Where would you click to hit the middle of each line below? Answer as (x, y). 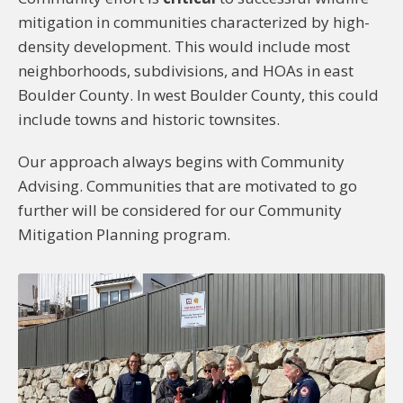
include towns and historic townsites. (149, 119)
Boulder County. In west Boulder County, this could (198, 95)
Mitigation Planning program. (124, 234)
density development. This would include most (184, 46)
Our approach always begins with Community (181, 161)
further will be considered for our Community (180, 210)
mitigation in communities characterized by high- (194, 22)
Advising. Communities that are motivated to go (188, 186)
